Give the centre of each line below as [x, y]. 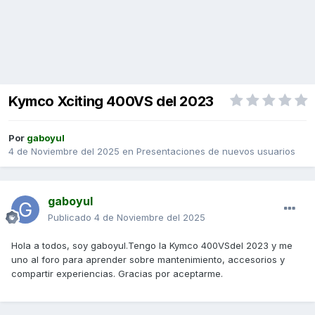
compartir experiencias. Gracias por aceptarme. [117, 274]
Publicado [71, 218]
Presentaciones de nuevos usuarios [216, 152]
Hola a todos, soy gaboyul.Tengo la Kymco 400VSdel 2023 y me [152, 246]
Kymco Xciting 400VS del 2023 [111, 102]
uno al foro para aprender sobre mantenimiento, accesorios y [148, 260]
